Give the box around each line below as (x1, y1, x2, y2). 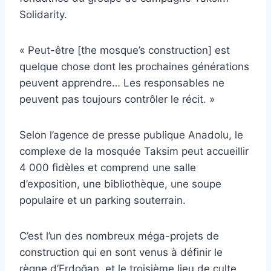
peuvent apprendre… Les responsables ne (19, 76, 224, 89)
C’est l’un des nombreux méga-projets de (19, 229, 219, 242)
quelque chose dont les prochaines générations (19, 60, 249, 73)
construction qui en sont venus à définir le (19, 246, 223, 258)
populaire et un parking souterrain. (19, 194, 186, 206)
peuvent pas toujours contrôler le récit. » (19, 93, 215, 105)
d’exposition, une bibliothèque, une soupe (19, 177, 221, 190)
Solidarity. (19, 8, 67, 21)
